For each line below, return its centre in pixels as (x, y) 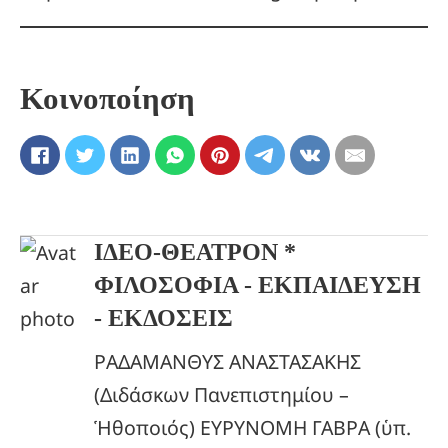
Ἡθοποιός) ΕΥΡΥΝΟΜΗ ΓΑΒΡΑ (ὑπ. (252, 428)
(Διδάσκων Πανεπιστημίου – (221, 395)
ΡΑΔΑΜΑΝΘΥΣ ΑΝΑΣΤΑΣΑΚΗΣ (227, 362)
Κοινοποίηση (107, 98)
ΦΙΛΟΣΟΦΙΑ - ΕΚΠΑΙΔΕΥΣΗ (257, 285)
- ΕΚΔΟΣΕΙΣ (163, 318)
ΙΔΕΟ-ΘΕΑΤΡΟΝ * (195, 252)
